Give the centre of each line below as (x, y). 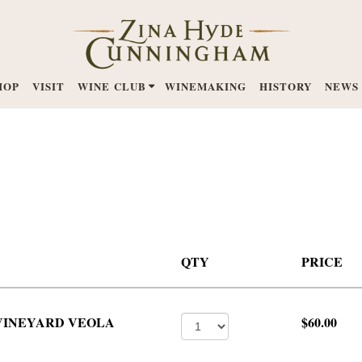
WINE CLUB (112, 86)
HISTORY (286, 86)
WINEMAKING (206, 86)
